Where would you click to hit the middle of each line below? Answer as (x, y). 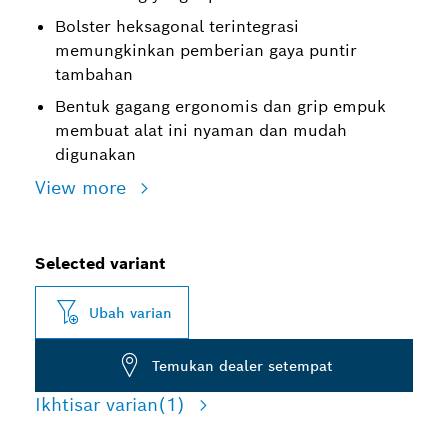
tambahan (94, 74)
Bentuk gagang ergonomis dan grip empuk (220, 106)
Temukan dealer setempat (242, 365)
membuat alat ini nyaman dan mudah (201, 130)
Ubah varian (130, 312)
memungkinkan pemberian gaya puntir (206, 50)
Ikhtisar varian (96, 404)
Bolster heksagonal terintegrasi (177, 26)
